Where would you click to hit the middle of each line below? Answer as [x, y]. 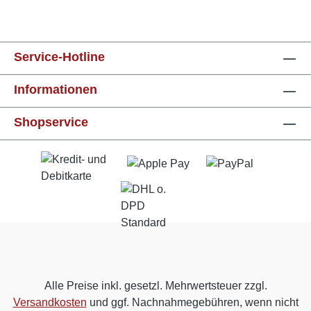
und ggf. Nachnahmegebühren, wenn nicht [192, 303]
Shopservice [51, 123]
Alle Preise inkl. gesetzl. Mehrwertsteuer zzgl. [155, 286]
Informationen [56, 90]
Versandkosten [50, 303]
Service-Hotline [59, 57]
